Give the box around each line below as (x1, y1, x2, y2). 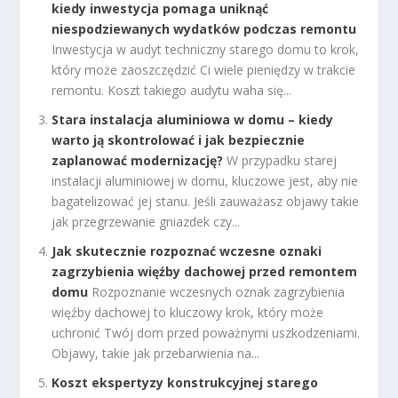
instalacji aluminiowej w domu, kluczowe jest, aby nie (52, 171, 359, 189)
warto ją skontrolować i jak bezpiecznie (52, 131, 306, 148)
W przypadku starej (227, 151, 338, 169)
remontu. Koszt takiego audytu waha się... (52, 82, 292, 99)
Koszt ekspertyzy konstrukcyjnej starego (52, 373, 319, 391)
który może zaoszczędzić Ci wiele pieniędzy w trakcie (52, 61, 356, 79)
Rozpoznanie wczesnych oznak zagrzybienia (92, 283, 346, 300)
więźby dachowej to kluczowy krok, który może (52, 303, 324, 321)
